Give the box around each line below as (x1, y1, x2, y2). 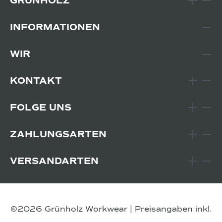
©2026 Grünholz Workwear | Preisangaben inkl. (10, 204, 212, 215)
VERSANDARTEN (10, 155, 99, 167)
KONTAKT (10, 75, 62, 87)
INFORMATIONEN (10, 21, 100, 34)
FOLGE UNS (10, 102, 71, 114)
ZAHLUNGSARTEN (10, 128, 107, 141)
